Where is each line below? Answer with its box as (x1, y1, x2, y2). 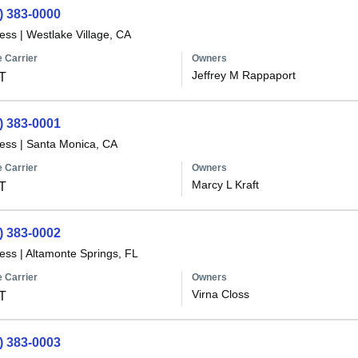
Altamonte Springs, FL (25, 247, 138, 260)
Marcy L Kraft (191, 178, 259, 191)
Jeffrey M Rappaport (191, 69, 296, 82)
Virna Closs (191, 288, 249, 300)
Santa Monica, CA (26, 137, 117, 150)
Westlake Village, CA (26, 28, 131, 41)
